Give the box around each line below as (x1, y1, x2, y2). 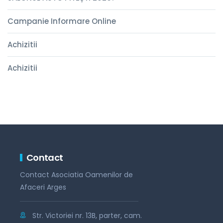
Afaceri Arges (20, 182, 66, 192)
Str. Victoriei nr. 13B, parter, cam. (32, 210, 142, 221)
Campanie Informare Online (7, 16, 116, 26)
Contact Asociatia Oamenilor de (20, 170, 133, 180)
